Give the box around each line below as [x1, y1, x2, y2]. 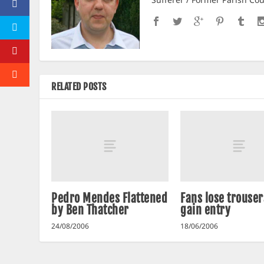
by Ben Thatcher [51, 202, 129, 217]
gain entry [180, 202, 230, 217]
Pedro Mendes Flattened [51, 190, 168, 206]
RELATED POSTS [51, 81, 107, 93]
